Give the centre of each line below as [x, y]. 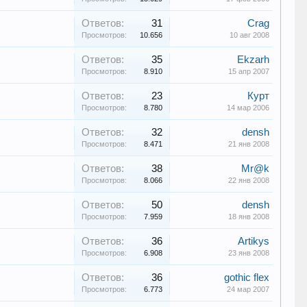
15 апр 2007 [249, 71]
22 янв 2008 [249, 180]
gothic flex [247, 278]
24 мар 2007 [248, 289]
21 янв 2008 [249, 144]
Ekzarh [254, 60]
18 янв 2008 [249, 217]
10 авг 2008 [250, 35]
